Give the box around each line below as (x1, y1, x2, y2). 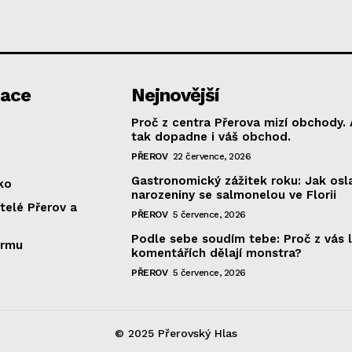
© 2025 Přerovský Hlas (115, 327, 237, 340)
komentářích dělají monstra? (131, 246, 302, 261)
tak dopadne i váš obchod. (131, 130, 291, 145)
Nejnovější (131, 84, 220, 107)
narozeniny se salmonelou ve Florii (131, 188, 337, 203)
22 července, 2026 (172, 151, 251, 163)
